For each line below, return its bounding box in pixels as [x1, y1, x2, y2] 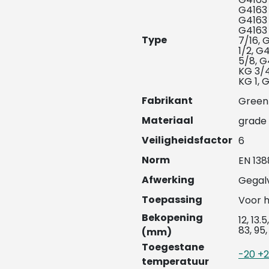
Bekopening [142, 211, 203, 225]
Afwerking [142, 173, 195, 187]
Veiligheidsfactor [142, 133, 232, 148]
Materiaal [142, 113, 193, 128]
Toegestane [142, 240, 204, 255]
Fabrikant [142, 94, 193, 108]
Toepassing [142, 193, 202, 207]
